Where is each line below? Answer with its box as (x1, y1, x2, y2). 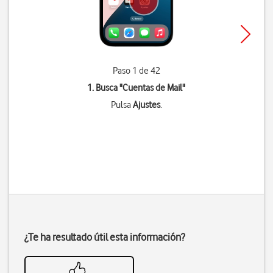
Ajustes (132, 99, 160, 110)
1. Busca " (87, 82, 123, 93)
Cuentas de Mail (122, 82, 183, 93)
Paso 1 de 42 (112, 65, 160, 76)
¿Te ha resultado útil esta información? (24, 231, 185, 243)
